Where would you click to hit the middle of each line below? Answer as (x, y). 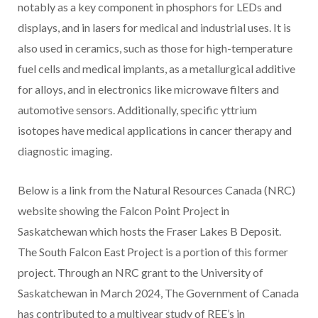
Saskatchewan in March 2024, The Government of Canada (158, 293)
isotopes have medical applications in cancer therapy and (155, 131)
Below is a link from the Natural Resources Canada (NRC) (157, 190)
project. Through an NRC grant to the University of (141, 273)
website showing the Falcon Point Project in (124, 211)
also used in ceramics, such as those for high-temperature (155, 48)
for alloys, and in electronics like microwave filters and (148, 89)
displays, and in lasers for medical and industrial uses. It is (154, 28)
